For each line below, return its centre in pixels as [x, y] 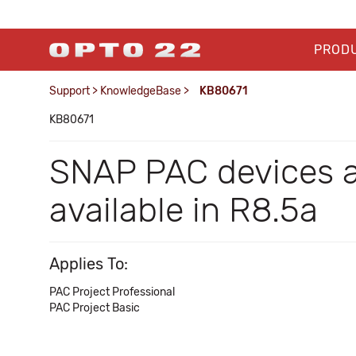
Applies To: [89, 264]
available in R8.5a [184, 210]
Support [70, 91]
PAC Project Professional [112, 292]
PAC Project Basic [95, 308]
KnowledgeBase [141, 91]
